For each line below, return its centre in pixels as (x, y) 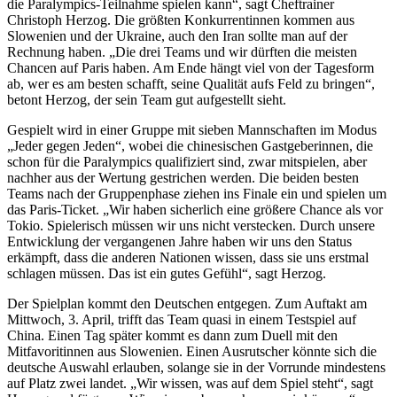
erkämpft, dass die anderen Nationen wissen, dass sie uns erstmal (188, 258)
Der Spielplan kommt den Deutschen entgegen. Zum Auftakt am (187, 304)
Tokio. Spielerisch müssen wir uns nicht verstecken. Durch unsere (191, 226)
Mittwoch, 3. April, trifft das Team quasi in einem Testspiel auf (182, 320)
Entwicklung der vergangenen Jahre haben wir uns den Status (179, 242)
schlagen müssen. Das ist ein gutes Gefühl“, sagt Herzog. (167, 274)
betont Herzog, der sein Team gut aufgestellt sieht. (147, 100)
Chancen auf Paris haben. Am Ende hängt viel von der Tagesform (191, 68)
